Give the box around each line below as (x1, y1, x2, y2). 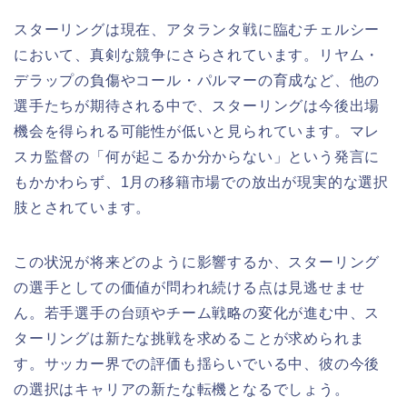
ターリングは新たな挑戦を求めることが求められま (14, 330, 365, 346)
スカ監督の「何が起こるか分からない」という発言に (14, 148, 381, 164)
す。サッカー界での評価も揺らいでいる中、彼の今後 (14, 355, 381, 372)
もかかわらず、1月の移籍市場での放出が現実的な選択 (14, 174, 389, 190)
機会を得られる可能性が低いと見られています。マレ (14, 123, 381, 139)
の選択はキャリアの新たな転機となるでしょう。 (14, 381, 350, 397)
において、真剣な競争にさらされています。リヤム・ (14, 46, 381, 63)
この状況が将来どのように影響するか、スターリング (14, 253, 381, 270)
